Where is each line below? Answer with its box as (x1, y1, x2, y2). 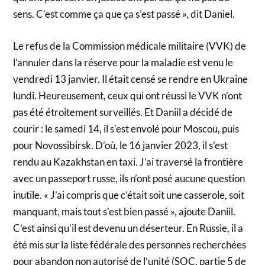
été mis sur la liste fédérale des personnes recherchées (13, 238, 247, 251)
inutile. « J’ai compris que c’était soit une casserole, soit (13, 188, 245, 201)
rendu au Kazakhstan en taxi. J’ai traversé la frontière (13, 155, 244, 168)
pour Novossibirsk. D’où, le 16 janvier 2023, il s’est (13, 138, 228, 151)
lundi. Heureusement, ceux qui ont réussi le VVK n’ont (13, 89, 243, 102)
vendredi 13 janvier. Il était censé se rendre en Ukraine (13, 72, 248, 85)
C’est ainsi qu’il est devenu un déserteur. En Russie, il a (13, 221, 244, 234)
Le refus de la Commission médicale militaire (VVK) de (13, 39, 247, 52)
